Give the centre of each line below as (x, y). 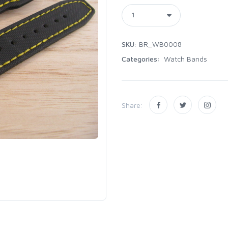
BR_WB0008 (159, 44)
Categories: (142, 59)
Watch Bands (184, 59)
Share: (132, 105)
